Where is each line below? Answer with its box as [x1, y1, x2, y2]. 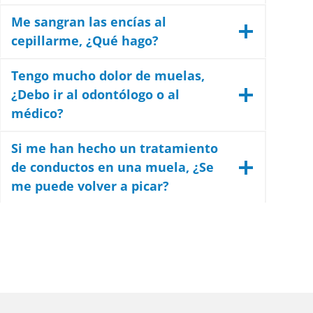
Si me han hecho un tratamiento [10, 140, 218, 157]
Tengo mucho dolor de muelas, [10, 67, 205, 85]
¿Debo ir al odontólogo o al [10, 86, 180, 103]
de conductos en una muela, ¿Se [10, 159, 214, 176]
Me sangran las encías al [10, 13, 166, 31]
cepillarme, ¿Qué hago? [10, 32, 159, 50]
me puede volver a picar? [10, 177, 169, 195]
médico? [10, 105, 64, 122]
